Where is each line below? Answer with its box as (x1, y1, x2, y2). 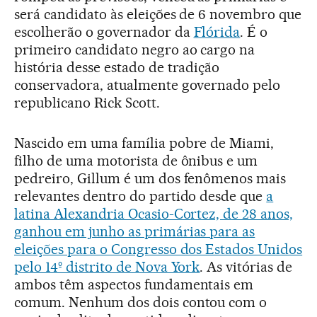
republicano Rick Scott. (14, 94, 160, 112)
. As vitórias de (200, 258, 293, 276)
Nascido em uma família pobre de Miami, (14, 134, 275, 152)
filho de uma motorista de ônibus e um (14, 152, 258, 170)
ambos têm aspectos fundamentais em (14, 276, 254, 294)
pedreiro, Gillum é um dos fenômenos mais (14, 170, 287, 188)
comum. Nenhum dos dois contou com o (14, 294, 267, 311)
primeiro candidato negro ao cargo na (14, 41, 255, 59)
